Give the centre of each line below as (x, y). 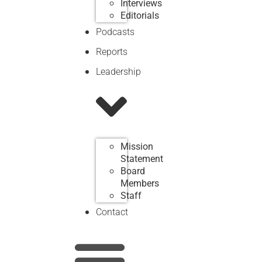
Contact (112, 212)
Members (139, 183)
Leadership (118, 71)
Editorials (139, 15)
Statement (142, 159)
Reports (111, 51)
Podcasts (115, 32)
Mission (137, 146)
